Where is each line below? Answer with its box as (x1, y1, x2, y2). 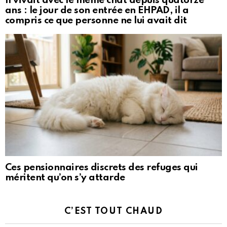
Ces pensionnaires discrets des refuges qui (5, 163, 198, 173)
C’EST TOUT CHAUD (64, 207, 163, 216)
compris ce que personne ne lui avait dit (5, 16, 187, 26)
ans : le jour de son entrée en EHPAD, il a (5, 6, 189, 16)
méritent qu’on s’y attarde (5, 173, 125, 183)
